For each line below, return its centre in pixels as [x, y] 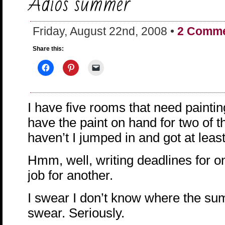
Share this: [48, 49]
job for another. [70, 175]
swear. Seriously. [76, 213]
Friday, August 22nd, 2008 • [105, 31]
